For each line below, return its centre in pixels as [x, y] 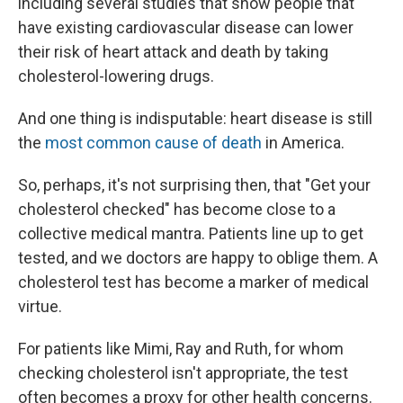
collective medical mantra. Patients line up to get [191, 234]
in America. [303, 143]
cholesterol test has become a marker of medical [193, 282]
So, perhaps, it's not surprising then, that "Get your [194, 185]
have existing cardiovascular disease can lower [186, 28]
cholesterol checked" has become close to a [177, 210]
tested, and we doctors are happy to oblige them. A [198, 258]
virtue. [40, 307]
